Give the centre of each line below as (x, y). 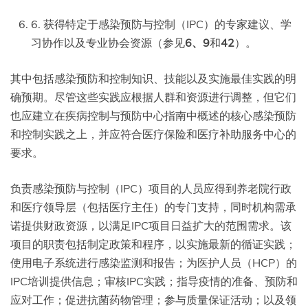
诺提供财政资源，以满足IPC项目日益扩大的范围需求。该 (151, 226)
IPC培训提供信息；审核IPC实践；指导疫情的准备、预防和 (154, 282)
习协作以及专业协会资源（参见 (108, 43)
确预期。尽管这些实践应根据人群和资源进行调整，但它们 (153, 97)
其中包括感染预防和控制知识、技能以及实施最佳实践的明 (153, 79)
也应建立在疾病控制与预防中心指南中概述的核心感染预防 (153, 116)
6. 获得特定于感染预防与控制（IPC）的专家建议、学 (161, 24)
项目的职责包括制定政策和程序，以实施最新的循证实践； (153, 244)
